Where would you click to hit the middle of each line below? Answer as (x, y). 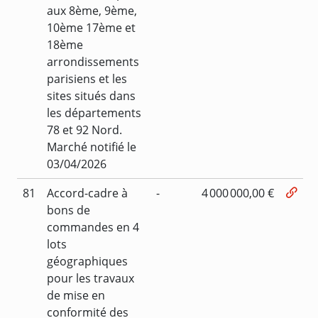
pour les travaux (91, 278)
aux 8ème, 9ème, (92, 10)
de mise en (76, 295)
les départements (94, 113)
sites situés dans (91, 95)
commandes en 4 (93, 227)
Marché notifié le (92, 147)
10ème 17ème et (91, 27)
